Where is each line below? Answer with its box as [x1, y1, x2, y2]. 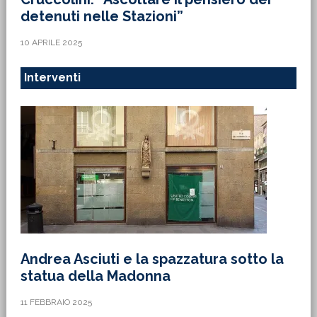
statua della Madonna [20, 267, 171, 284]
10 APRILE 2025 [20, 38, 82, 47]
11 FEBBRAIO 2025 [20, 297, 92, 307]
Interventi [23, 71, 81, 84]
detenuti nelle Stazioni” [20, 8, 183, 25]
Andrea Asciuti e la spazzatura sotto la [20, 250, 284, 267]
